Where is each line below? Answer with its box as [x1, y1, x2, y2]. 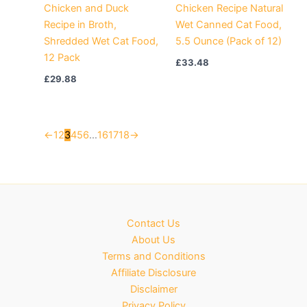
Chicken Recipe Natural [175, 1, 283, 14]
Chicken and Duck [43, 1, 129, 14]
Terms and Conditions [101, 250, 206, 262]
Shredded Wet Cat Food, [43, 34, 158, 47]
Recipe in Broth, [43, 18, 116, 31]
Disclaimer [130, 283, 177, 295]
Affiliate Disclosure [111, 267, 196, 279]
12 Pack [43, 51, 80, 64]
